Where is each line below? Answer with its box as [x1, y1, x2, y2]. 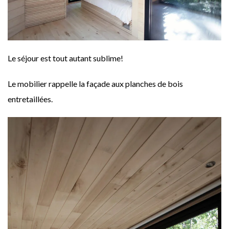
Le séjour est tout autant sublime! [8, 53, 123, 63]
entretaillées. [8, 94, 53, 104]
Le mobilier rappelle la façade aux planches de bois [8, 78, 183, 88]
